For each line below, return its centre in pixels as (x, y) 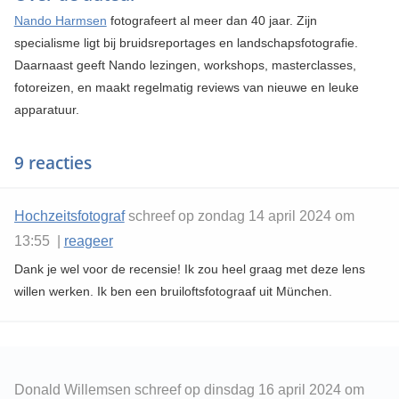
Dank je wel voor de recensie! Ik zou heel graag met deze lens (189, 269)
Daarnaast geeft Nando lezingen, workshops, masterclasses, (185, 65)
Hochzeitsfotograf (69, 216)
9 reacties (53, 163)
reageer (88, 240)
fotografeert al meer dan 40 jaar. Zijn (212, 20)
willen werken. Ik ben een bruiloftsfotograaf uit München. (173, 291)
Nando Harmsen (60, 20)
